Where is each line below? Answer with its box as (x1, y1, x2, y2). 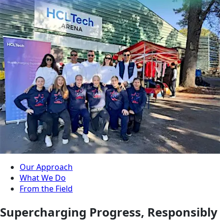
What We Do (20, 172, 66, 184)
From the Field (20, 183, 73, 194)
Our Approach (20, 162, 73, 173)
